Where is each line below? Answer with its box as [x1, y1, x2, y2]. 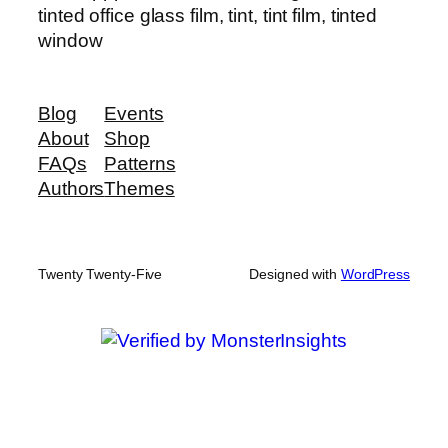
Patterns [104, 153, 176, 175]
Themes [104, 178, 175, 200]
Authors [38, 178, 105, 200]
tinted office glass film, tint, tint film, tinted [38, 4, 378, 26]
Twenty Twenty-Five [38, 266, 163, 283]
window [38, 29, 103, 51]
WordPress [340, 266, 410, 283]
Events [104, 103, 164, 125]
